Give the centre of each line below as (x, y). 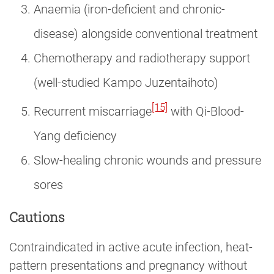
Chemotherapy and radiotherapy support (142, 58)
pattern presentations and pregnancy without (128, 265)
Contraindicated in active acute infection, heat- (131, 247)
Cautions (37, 217)
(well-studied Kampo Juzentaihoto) (126, 83)
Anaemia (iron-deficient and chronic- (129, 9)
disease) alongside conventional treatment (146, 34)
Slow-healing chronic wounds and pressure (147, 160)
